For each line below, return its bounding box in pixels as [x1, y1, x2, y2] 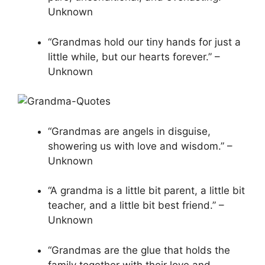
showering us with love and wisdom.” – [48, 140, 232, 152]
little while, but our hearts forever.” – [48, 50, 220, 63]
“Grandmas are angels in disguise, [48, 125, 211, 137]
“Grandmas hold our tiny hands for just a [48, 35, 241, 48]
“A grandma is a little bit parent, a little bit [48, 185, 245, 197]
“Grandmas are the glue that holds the [48, 244, 230, 256]
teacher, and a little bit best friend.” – [48, 199, 224, 212]
